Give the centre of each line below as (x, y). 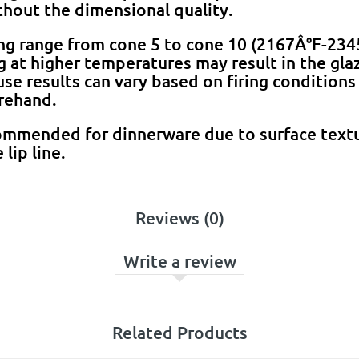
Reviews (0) (179, 217)
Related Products (179, 332)
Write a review (179, 260)
